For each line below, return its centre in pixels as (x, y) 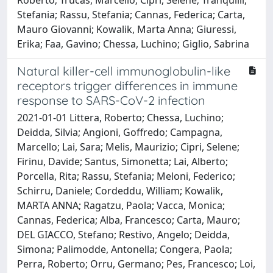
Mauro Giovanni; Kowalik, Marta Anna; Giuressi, (127, 29)
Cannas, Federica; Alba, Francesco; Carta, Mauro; (129, 220)
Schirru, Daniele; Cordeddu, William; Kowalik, (120, 190)
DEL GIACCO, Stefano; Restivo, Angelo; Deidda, (123, 234)
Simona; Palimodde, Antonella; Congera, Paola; (125, 249)
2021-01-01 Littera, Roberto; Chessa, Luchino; (120, 117)
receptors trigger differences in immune (127, 85)
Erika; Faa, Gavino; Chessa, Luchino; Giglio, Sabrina (133, 44)
